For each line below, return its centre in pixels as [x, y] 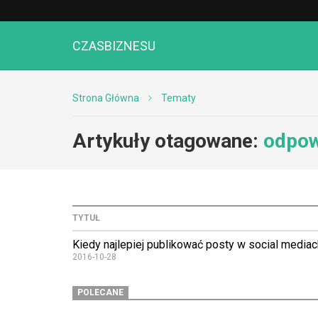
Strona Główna [106, 98]
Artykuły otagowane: [168, 141]
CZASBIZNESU [114, 46]
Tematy [179, 98]
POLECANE [101, 292]
